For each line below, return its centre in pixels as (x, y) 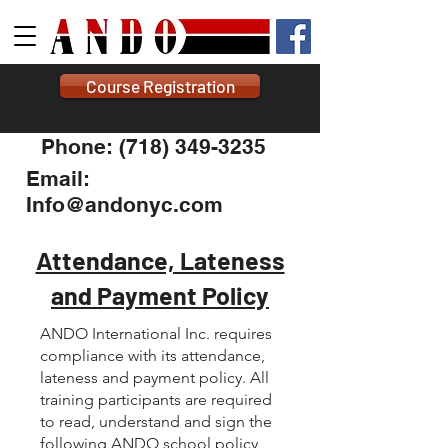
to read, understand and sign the (156, 421)
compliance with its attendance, (152, 355)
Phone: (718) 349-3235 (153, 146)
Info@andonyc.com (124, 204)
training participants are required (156, 399)
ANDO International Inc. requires (156, 333)
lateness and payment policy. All (154, 377)
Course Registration (160, 86)
